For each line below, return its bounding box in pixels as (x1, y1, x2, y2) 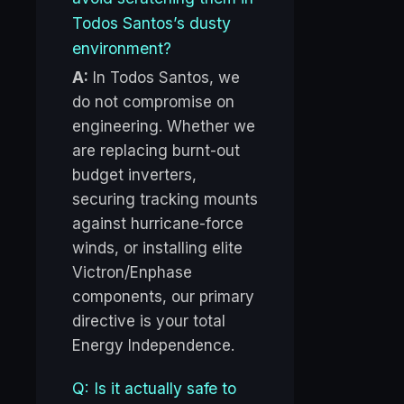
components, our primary (72, 288, 254, 307)
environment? (72, 39, 171, 59)
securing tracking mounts (72, 190, 258, 209)
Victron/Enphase (72, 263, 192, 282)
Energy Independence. (72, 336, 234, 355)
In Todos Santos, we (88, 69, 240, 87)
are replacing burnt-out (72, 142, 240, 161)
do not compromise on (72, 93, 234, 112)
